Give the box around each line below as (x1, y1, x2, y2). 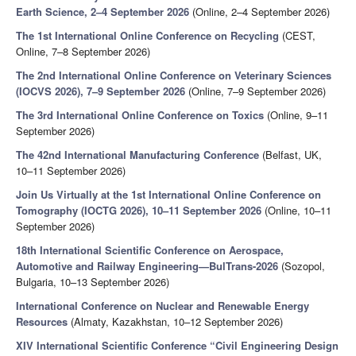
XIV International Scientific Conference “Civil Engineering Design (16, 338, 339, 354)
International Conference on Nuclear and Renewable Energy (16, 298, 309, 314)
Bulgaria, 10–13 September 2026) (16, 274, 169, 290)
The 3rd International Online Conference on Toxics (16, 107, 264, 123)
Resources (16, 314, 68, 330)
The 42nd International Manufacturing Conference (16, 147, 259, 163)
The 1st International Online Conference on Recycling (16, 28, 279, 44)
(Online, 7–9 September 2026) (185, 83, 326, 99)
